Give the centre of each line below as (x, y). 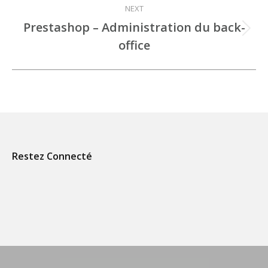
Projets (149, 35)
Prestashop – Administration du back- (134, 27)
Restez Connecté (52, 156)
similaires (152, 51)
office (134, 45)
